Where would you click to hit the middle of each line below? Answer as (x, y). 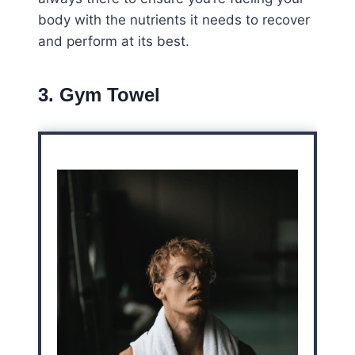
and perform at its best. (114, 42)
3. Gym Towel (99, 95)
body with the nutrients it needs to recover (174, 20)
